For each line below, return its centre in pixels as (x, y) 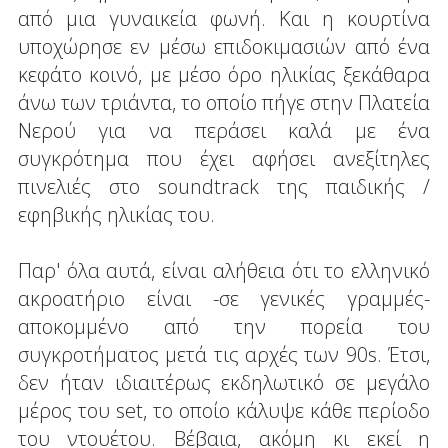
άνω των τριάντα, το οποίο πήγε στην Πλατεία (224, 102)
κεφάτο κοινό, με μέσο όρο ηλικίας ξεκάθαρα (224, 74)
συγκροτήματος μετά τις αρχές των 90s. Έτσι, (224, 354)
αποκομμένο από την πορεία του (224, 326)
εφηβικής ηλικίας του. (116, 214)
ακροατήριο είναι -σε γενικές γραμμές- (224, 298)
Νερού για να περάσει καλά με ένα (224, 130)
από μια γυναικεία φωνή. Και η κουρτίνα (224, 18)
